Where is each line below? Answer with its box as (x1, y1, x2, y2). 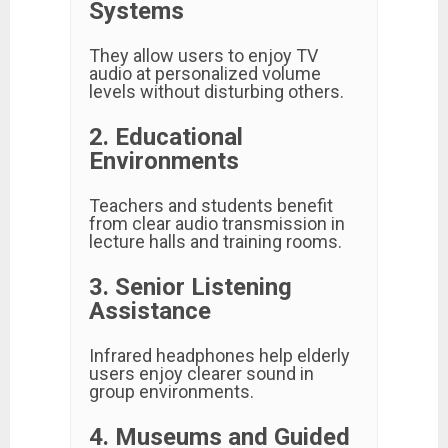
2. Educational (89, 123, 243, 151)
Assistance (89, 297, 211, 325)
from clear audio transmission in (89, 213, 345, 234)
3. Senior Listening (89, 273, 292, 301)
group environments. (89, 381, 254, 402)
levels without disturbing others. (89, 81, 344, 102)
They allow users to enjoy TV (89, 45, 318, 66)
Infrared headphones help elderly (89, 345, 350, 366)
